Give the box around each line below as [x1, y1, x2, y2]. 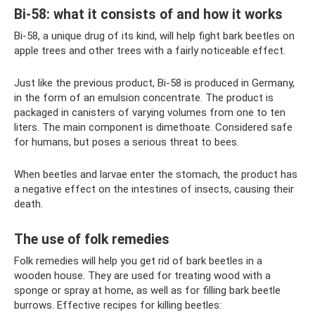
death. [14, 197, 43, 210]
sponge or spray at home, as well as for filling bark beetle [14, 283, 281, 297]
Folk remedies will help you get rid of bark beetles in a [14, 254, 262, 267]
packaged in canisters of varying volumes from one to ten [14, 105, 285, 119]
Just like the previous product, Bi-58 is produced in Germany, [14, 76, 295, 89]
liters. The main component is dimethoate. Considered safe [14, 120, 292, 134]
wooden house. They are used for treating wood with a [14, 269, 271, 282]
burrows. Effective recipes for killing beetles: [14, 298, 221, 311]
